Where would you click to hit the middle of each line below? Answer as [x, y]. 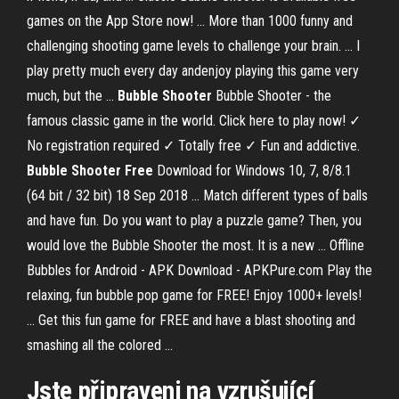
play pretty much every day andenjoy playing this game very [193, 71]
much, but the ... [72, 96]
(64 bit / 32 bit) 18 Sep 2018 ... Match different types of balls [197, 195]
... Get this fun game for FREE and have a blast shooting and [191, 320]
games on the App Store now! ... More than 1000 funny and [190, 21]
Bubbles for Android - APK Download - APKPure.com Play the [199, 270]
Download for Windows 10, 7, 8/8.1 [252, 171]
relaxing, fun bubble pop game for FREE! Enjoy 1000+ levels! [194, 295]
